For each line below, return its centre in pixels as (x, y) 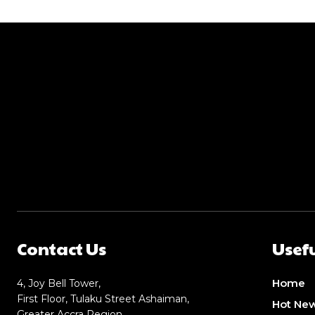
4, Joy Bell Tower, (59, 284)
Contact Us (62, 249)
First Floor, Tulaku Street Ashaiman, (103, 299)
